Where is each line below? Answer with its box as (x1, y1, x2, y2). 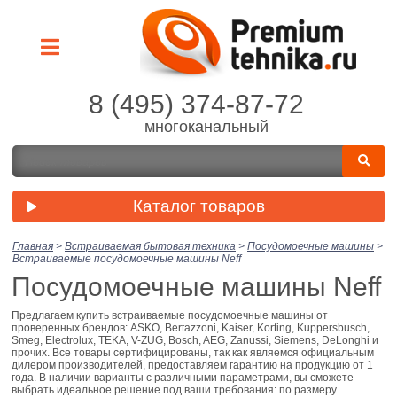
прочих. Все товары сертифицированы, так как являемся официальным (12, 346, 374, 359)
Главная (12, 239, 53, 253)
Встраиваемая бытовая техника (65, 239, 236, 253)
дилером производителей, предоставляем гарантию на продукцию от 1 (12, 358, 373, 371)
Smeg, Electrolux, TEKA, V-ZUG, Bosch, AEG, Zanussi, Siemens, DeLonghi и (12, 333, 378, 346)
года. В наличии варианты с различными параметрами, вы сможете (12, 370, 354, 384)
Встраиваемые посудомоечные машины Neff (12, 252, 241, 265)
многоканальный (144, 117, 269, 136)
